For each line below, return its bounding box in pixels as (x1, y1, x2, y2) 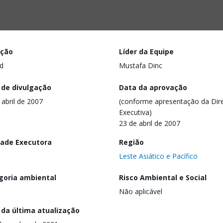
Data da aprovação (119, 82, 187, 92)
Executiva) (119, 107, 152, 117)
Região (119, 137, 144, 147)
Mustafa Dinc (119, 61, 162, 70)
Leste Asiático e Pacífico (119, 151, 198, 161)
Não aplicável (119, 187, 162, 197)
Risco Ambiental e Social (119, 173, 207, 183)
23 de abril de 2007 (119, 118, 180, 128)
